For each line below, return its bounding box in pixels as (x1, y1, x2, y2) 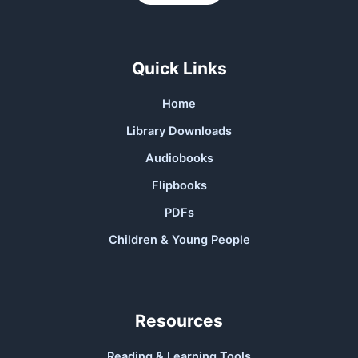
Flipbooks (151, 178, 207, 193)
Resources (135, 311, 223, 332)
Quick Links (131, 58, 227, 79)
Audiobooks (145, 151, 213, 166)
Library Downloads (126, 124, 232, 139)
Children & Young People (108, 233, 250, 248)
